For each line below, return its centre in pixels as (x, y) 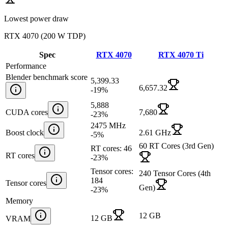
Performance (26, 66)
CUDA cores (27, 112)
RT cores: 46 (111, 148)
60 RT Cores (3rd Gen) (176, 146)
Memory (19, 201)
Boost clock (25, 132)
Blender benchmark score (47, 77)
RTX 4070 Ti (181, 54)
